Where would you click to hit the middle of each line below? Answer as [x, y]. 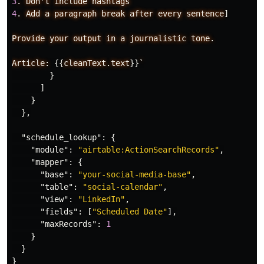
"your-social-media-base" [134, 175]
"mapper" [49, 162]
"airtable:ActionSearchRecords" [148, 150]
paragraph [75, 14]
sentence [205, 14]
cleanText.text [97, 63]
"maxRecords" [68, 224]
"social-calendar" [123, 187]
